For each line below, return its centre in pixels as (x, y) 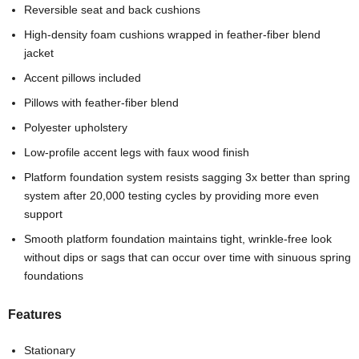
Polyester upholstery (76, 127)
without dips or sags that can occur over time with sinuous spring (188, 257)
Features (35, 314)
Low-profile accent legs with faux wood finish (137, 152)
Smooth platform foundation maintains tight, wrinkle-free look (178, 238)
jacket (39, 52)
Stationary (50, 350)
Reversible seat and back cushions (112, 9)
